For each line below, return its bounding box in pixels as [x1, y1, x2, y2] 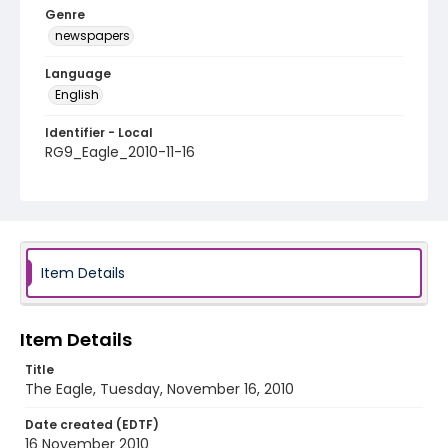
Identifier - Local [45, 124, 153, 141]
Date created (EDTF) [25, 416, 159, 433]
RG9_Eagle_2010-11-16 [45, 142, 195, 162]
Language [45, 65, 111, 82]
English [55, 86, 99, 103]
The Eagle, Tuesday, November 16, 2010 [25, 379, 294, 399]
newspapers [55, 27, 130, 44]
